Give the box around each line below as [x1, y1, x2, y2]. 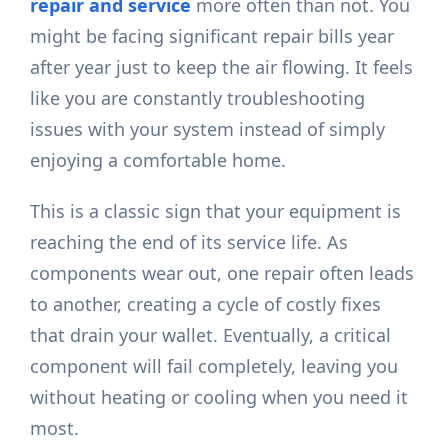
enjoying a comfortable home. [30, 148, 287, 173]
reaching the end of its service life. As [30, 230, 349, 255]
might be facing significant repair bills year [30, 24, 395, 49]
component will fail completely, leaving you [30, 354, 399, 379]
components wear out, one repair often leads [30, 261, 415, 286]
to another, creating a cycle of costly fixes [30, 292, 382, 317]
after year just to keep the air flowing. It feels [30, 55, 414, 80]
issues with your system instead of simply [30, 117, 386, 142]
